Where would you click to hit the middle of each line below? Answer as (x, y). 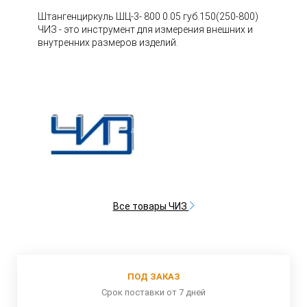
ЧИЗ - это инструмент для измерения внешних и (145, 29)
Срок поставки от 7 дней (153, 292)
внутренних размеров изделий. (108, 42)
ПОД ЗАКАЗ (153, 276)
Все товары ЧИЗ (151, 206)
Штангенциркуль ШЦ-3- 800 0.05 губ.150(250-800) (148, 16)
